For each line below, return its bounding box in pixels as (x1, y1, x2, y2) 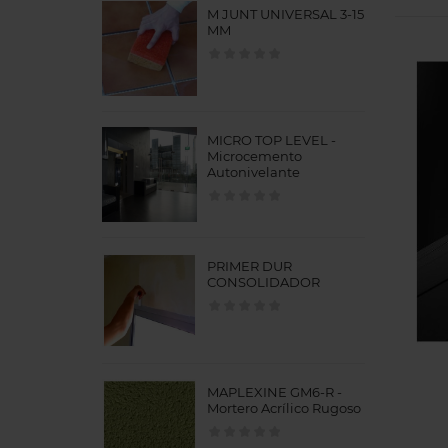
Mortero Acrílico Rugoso (207, 400, 361, 417)
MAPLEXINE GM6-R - (207, 384, 342, 401)
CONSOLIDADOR (207, 274, 320, 291)
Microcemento (207, 148, 302, 165)
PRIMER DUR (207, 258, 292, 275)
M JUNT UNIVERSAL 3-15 (207, 6, 364, 23)
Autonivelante (207, 164, 300, 181)
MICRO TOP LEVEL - (207, 132, 336, 149)
